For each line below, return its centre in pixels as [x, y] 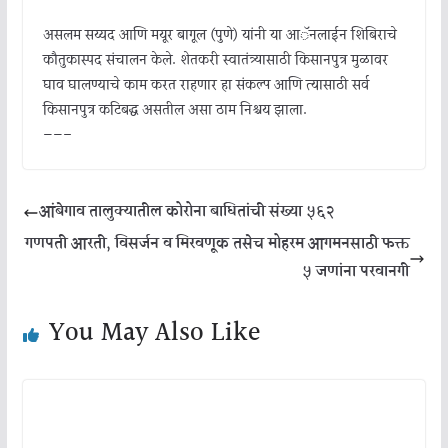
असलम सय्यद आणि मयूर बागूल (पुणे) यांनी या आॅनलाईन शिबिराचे [219, 36]
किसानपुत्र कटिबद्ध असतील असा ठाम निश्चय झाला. [174, 111]
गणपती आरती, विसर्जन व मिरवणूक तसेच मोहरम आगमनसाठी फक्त [217, 244]
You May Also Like [154, 333]
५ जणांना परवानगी [356, 272]
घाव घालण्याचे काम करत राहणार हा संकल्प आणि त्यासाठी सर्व [205, 86]
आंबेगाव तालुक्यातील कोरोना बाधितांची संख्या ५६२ [186, 212]
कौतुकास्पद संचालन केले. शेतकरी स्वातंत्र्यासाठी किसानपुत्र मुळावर [215, 61]
